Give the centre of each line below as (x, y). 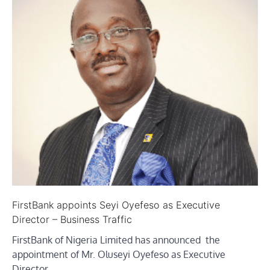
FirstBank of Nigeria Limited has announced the (116, 240)
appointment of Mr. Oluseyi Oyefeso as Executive (119, 255)
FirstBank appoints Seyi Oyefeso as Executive (116, 205)
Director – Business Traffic (72, 220)
